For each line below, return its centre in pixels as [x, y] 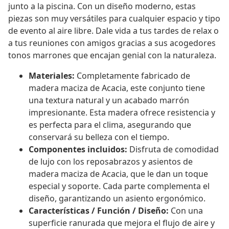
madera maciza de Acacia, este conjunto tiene [117, 88]
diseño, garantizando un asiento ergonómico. [117, 199]
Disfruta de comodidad [173, 150]
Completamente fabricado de [132, 76]
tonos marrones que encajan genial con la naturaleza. [112, 55]
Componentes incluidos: [78, 150]
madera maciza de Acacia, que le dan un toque [118, 174]
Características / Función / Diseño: [99, 211]
